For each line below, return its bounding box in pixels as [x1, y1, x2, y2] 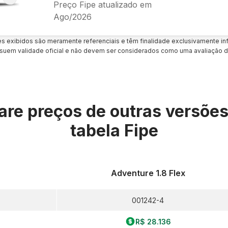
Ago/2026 [53, 11, 92, 22]
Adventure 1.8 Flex [110, 168, 185, 178]
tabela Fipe [70, 121, 158, 140]
